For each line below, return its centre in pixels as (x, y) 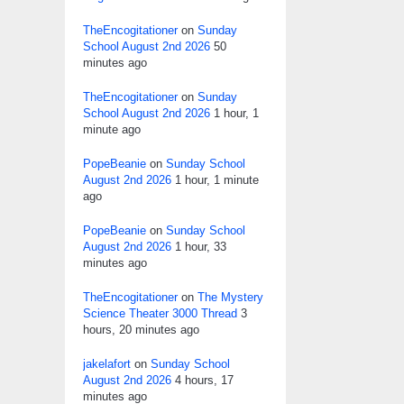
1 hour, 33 (201, 246)
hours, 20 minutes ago (141, 329)
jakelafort (107, 363)
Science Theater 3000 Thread (160, 313)
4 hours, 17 (204, 380)
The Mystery (230, 297)
